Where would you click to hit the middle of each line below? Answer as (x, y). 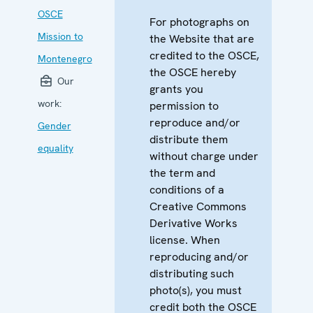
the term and (182, 173)
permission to (184, 105)
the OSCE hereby (192, 72)
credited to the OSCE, (204, 55)
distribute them (188, 139)
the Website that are (202, 38)
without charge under (204, 156)
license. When (184, 240)
